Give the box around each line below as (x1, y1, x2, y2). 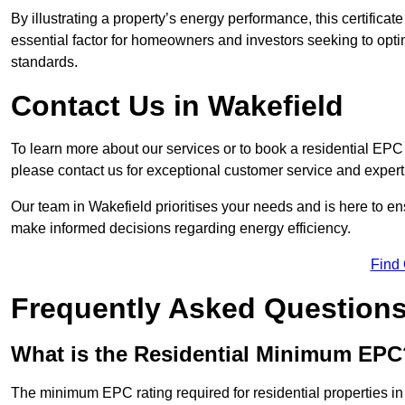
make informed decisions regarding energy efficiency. (11, 221, 351, 237)
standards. (11, 54, 78, 71)
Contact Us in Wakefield (11, 89, 344, 123)
